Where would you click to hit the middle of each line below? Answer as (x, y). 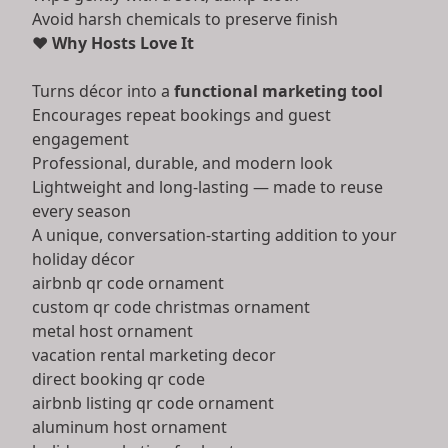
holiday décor (83, 258)
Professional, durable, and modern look (182, 162)
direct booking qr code (118, 378)
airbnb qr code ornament (128, 282)
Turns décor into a (103, 90)
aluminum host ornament (129, 426)
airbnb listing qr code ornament (153, 402)
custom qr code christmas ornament (171, 306)
